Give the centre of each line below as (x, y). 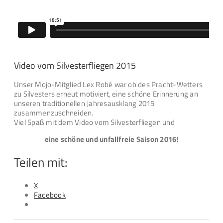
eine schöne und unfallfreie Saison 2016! (111, 139)
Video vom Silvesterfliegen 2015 (75, 65)
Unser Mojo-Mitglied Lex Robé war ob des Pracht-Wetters (109, 84)
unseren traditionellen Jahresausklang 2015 (84, 103)
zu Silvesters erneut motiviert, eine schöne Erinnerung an (106, 94)
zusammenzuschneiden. (54, 113)
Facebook (50, 195)
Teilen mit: (41, 162)
